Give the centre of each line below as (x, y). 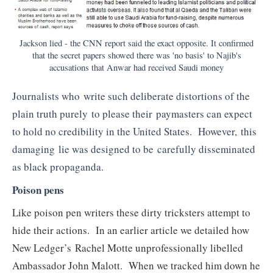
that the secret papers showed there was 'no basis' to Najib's (136, 55)
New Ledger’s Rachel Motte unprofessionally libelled (128, 248)
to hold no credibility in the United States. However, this (134, 132)
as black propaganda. (58, 167)
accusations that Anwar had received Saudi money (136, 68)
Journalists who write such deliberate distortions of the (131, 96)
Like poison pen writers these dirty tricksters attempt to (131, 213)
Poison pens (38, 190)
